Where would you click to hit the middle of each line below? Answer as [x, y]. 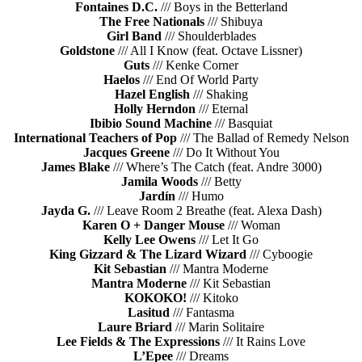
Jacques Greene [126, 153]
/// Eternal [222, 109]
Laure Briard [135, 327]
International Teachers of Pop [95, 138]
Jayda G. [65, 211]
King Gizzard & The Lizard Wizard [148, 255]
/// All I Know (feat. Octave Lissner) [208, 51]
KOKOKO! [155, 298]
